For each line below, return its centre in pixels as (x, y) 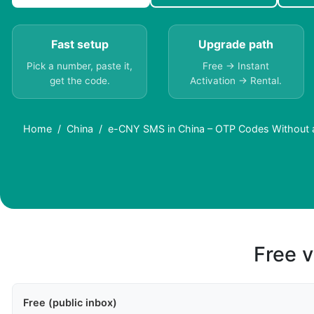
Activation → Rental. (236, 81)
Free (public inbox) (70, 303)
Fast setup (80, 45)
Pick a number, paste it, (80, 66)
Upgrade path (236, 45)
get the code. (80, 81)
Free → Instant (236, 66)
